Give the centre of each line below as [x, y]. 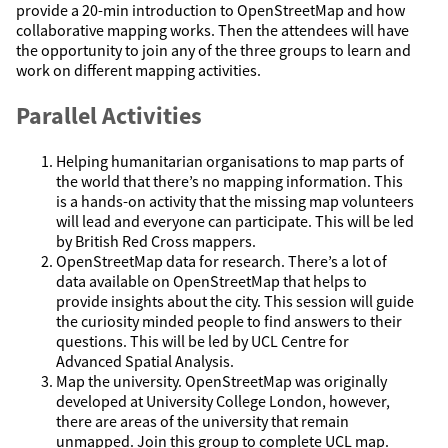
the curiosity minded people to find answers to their [229, 321]
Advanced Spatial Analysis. [145, 361]
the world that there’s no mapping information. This [229, 181]
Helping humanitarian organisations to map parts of [230, 161]
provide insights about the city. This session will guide [235, 301]
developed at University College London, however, [223, 401]
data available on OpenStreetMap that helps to [211, 281]
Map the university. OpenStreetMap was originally [221, 381]
